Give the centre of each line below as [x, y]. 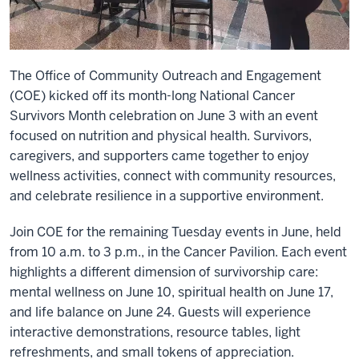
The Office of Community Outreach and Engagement [165, 75]
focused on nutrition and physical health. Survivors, [161, 135]
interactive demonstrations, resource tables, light [155, 332]
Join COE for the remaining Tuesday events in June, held [175, 232]
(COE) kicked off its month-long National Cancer [152, 95]
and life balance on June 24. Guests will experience [160, 312]
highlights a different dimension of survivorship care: [164, 272]
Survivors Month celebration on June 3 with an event [164, 115]
